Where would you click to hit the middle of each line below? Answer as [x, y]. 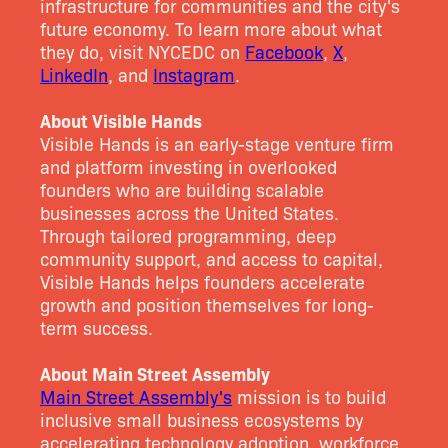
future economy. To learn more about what [211, 27]
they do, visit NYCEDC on [142, 50]
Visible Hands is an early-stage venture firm [217, 142]
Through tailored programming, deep [188, 234]
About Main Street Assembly [155, 373]
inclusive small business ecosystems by [201, 418]
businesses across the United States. [189, 211]
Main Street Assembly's [136, 395]
